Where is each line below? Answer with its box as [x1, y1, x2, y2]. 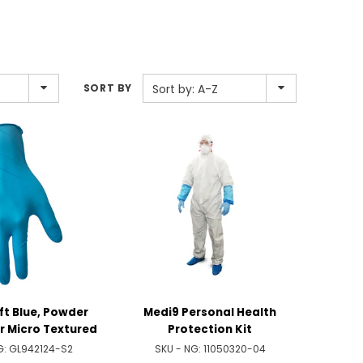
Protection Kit [168, 321, 253, 337]
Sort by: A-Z [152, 81, 218, 98]
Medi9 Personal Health [143, 304, 277, 320]
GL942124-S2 [9, 341, 74, 356]
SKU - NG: [154, 341, 203, 356]
